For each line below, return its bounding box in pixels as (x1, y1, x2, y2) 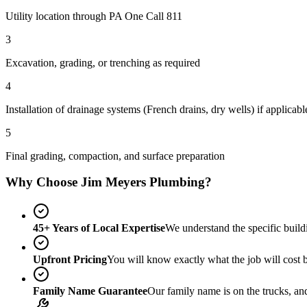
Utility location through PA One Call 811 (5, 10, 182, 22)
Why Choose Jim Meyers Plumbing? (5, 175, 212, 190)
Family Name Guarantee (33, 285, 147, 297)
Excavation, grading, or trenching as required (5, 56, 200, 69)
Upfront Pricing (33, 254, 107, 265)
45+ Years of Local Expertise (33, 222, 165, 234)
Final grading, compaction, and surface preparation (5, 149, 225, 162)
